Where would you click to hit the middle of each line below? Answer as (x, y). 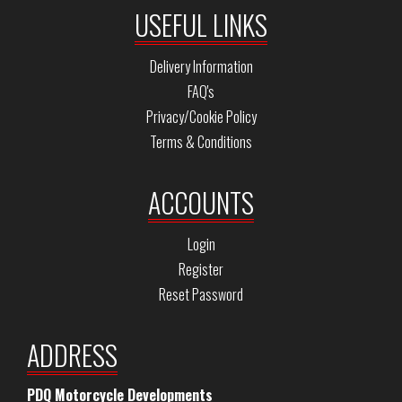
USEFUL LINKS (201, 25)
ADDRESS (72, 355)
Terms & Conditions (201, 142)
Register (201, 269)
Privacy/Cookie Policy (201, 117)
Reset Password (201, 294)
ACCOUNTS (201, 202)
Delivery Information (201, 66)
